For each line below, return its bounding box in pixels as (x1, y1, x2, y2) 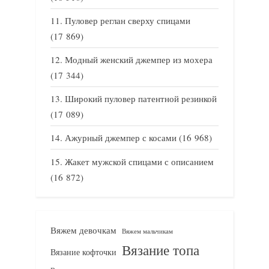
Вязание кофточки (50, 246, 116, 258)
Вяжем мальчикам (122, 226, 173, 236)
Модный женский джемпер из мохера (65, 53, 213, 66)
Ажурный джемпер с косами (65, 131, 177, 144)
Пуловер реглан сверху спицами (65, 14, 190, 26)
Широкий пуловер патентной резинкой (65, 92, 217, 105)
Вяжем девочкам (50, 224, 116, 237)
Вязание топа (122, 241, 199, 259)
